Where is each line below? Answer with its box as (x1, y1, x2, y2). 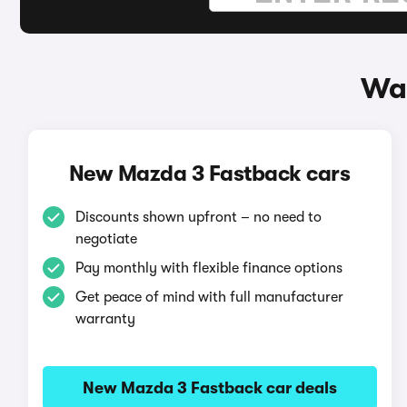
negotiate (74, 231, 137, 247)
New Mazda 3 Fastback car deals (82, 379, 337, 397)
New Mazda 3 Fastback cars (68, 161, 351, 186)
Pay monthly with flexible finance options (74, 260, 342, 276)
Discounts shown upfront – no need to (74, 209, 322, 225)
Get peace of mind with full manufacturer (74, 289, 343, 305)
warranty (74, 311, 135, 327)
